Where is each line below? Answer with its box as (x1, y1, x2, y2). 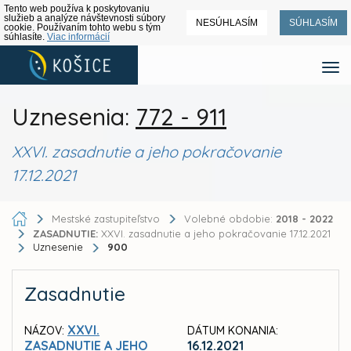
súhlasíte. (4, 31, 47, 42)
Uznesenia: (12, 102, 136, 132)
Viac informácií (47, 31, 110, 42)
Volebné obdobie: (184, 212, 276, 225)
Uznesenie (33, 241, 86, 254)
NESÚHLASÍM (196, 17, 258, 28)
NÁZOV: (24, 323, 64, 338)
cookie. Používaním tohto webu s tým (4, 22, 161, 33)
